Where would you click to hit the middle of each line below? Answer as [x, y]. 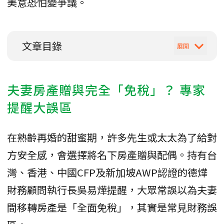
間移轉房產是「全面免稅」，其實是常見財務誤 [112, 207]
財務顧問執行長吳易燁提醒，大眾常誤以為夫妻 [112, 189]
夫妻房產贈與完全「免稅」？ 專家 [106, 89]
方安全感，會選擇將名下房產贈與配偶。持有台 [112, 154]
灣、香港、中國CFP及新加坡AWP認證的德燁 [107, 172]
